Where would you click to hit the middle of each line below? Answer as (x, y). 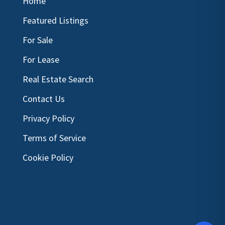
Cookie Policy (48, 158)
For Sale (37, 40)
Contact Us (43, 99)
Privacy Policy (48, 119)
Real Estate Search (58, 79)
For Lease (41, 60)
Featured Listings (55, 21)
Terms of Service (54, 138)
